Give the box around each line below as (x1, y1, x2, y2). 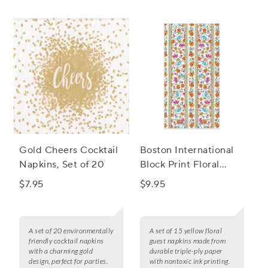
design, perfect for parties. (29, 257, 108, 266)
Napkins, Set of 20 (19, 159, 104, 171)
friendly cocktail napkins (29, 236, 104, 246)
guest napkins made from (149, 236, 226, 246)
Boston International (139, 144, 234, 157)
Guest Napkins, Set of (139, 173, 240, 185)
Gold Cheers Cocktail (19, 144, 118, 157)
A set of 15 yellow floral (149, 226, 223, 236)
